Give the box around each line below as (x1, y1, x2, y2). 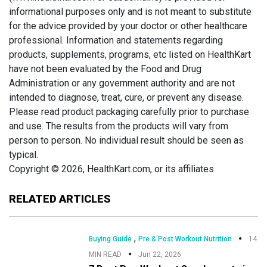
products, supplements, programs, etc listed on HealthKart (9, 48, 251, 60)
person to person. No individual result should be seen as (9, 134, 244, 146)
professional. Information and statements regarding (9, 34, 223, 46)
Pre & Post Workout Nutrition (138, 234, 232, 243)
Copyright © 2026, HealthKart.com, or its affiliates (9, 163, 214, 175)
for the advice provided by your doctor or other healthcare (9, 20, 247, 32)
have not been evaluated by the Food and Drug (9, 63, 201, 74)
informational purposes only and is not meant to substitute (9, 5, 252, 17)
